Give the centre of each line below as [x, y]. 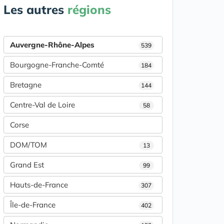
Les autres [35, 10]
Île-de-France [33, 205]
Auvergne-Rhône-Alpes [52, 45]
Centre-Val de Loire [42, 105]
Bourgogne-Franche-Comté [57, 65]
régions [89, 10]
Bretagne [26, 85]
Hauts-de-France [39, 185]
